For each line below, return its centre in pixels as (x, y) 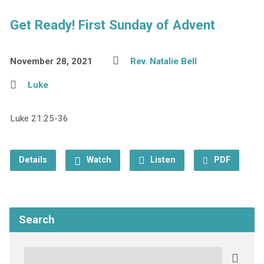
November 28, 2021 (51, 61)
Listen (161, 160)
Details (33, 160)
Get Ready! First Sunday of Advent (112, 25)
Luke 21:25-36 (39, 118)
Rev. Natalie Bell (163, 61)
